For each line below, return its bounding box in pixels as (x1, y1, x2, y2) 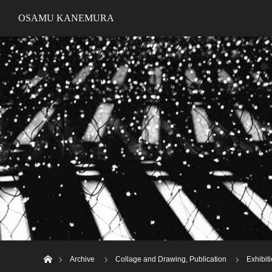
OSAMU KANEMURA (18, 13, 114, 23)
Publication (189, 255, 226, 263)
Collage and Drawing (115, 255, 186, 263)
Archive (70, 255, 95, 263)
